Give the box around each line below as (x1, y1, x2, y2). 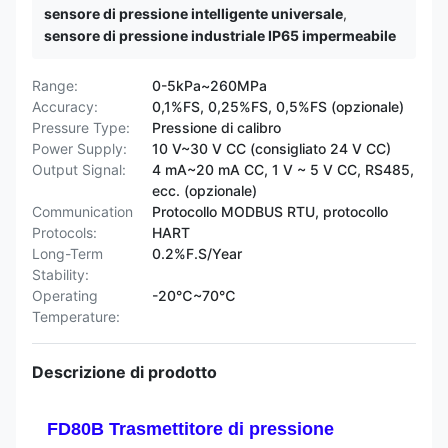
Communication (32, 203, 133, 220)
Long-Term (32, 245, 103, 262)
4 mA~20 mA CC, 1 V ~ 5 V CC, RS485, (152, 161, 414, 178)
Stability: (32, 266, 89, 283)
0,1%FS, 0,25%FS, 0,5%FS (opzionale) (152, 98, 404, 115)
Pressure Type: (32, 119, 130, 136)
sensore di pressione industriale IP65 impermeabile (44, 27, 396, 44)
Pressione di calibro (152, 119, 281, 136)
